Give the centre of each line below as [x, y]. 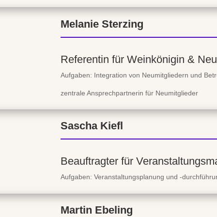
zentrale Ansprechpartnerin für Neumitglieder [129, 93]
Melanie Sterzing [102, 24]
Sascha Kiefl [92, 126]
